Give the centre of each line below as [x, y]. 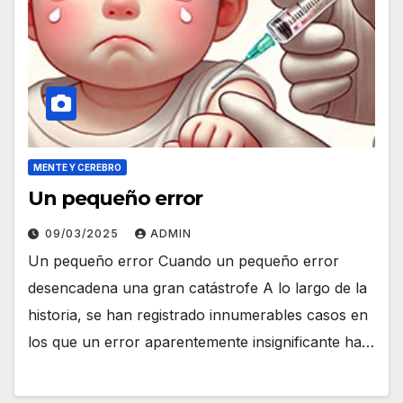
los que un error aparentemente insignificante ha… [201, 341]
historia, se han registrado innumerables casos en [198, 314]
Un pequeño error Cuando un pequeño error [184, 260]
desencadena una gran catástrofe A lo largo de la [197, 287]
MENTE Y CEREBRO [77, 167]
